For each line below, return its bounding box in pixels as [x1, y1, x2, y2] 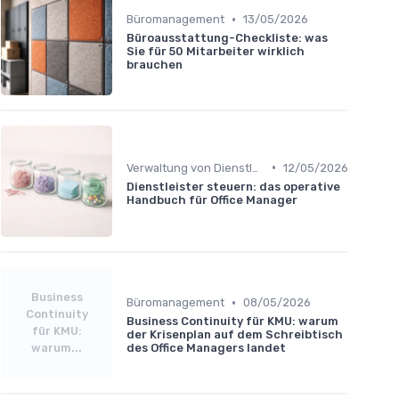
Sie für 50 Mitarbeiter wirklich [126, 45, 305, 59]
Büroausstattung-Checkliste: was [126, 31, 328, 45]
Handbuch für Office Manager [126, 192, 297, 207]
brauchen [126, 58, 183, 72]
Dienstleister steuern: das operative [126, 179, 340, 193]
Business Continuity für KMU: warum [126, 314, 338, 329]
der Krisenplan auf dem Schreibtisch [126, 328, 343, 342]
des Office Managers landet [126, 341, 286, 355]
